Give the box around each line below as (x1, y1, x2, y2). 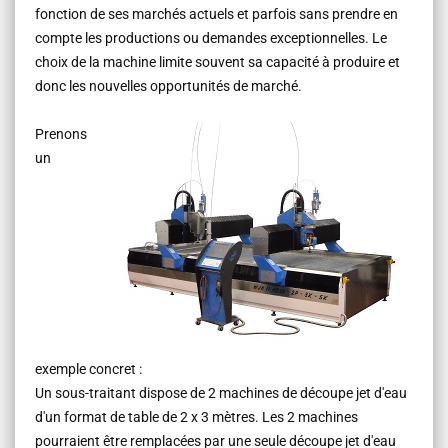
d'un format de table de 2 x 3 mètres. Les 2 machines (35, 408, 358, 425)
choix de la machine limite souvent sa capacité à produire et (35, 53, 400, 70)
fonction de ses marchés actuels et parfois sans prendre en (35, 5, 398, 22)
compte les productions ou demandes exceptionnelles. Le (35, 29, 387, 46)
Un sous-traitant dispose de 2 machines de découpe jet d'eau (35, 384, 407, 401)
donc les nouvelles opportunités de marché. (35, 77, 302, 94)
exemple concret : (35, 360, 142, 377)
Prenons (35, 125, 87, 142)
